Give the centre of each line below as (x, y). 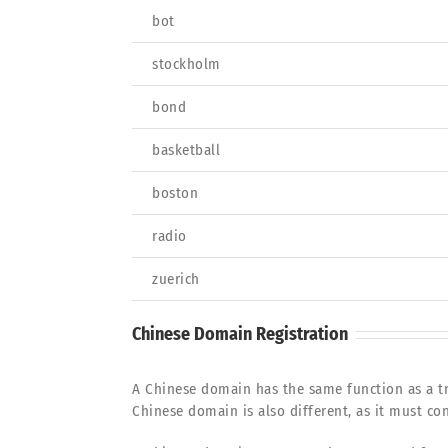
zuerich (176, 278)
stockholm (186, 63)
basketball (186, 149)
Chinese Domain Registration (240, 333)
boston (175, 192)
